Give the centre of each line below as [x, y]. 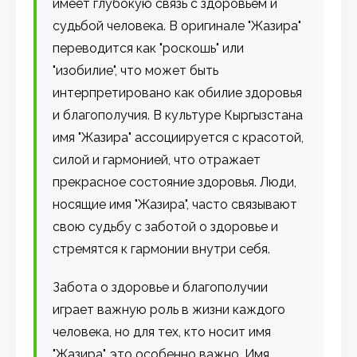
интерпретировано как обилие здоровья [178, 92]
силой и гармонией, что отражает [157, 159]
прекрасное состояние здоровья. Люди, [175, 182]
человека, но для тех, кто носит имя [162, 331]
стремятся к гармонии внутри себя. [162, 249]
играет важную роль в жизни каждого [169, 309]
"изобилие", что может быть [136, 70]
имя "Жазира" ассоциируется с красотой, [178, 137]
